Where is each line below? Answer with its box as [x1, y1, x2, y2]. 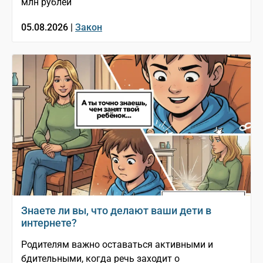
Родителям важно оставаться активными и [21, 239, 213, 251]
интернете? [21, 217, 77, 230]
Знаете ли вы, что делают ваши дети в [21, 204, 211, 217]
